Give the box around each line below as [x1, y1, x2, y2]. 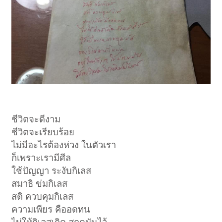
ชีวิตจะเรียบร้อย [11, 126, 75, 137]
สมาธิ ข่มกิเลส [11, 178, 68, 189]
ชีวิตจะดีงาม [11, 113, 61, 124]
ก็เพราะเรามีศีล [11, 152, 71, 163]
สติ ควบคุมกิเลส [11, 191, 74, 202]
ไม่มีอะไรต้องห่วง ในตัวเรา [11, 139, 116, 150]
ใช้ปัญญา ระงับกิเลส [11, 165, 92, 176]
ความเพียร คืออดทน [11, 204, 91, 215]
